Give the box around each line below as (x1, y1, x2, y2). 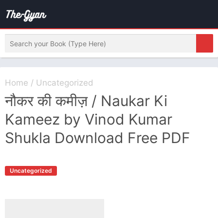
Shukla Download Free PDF (5, 129, 190, 146)
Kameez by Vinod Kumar (5, 110, 172, 128)
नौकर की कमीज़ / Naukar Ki (5, 92, 167, 109)
